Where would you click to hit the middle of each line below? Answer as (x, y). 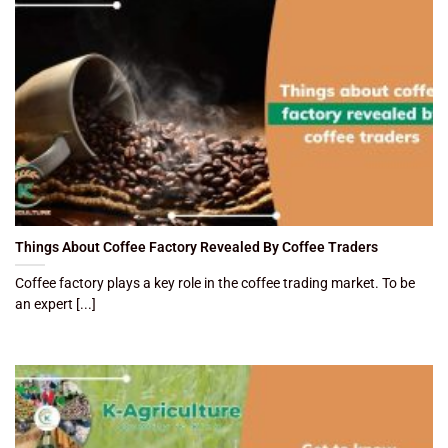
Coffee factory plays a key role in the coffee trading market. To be (215, 282)
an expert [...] (55, 303)
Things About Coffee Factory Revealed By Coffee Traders (196, 246)
